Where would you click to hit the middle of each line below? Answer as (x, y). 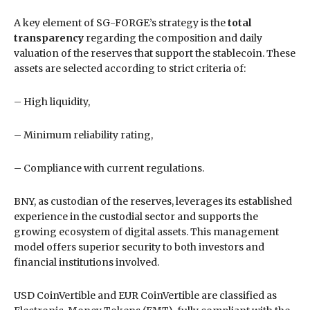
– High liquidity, (52, 101)
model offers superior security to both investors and (139, 247)
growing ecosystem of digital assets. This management (146, 231)
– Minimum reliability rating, (83, 135)
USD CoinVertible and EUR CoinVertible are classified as (145, 295)
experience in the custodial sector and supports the (136, 216)
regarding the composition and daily (173, 38)
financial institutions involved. (86, 262)
